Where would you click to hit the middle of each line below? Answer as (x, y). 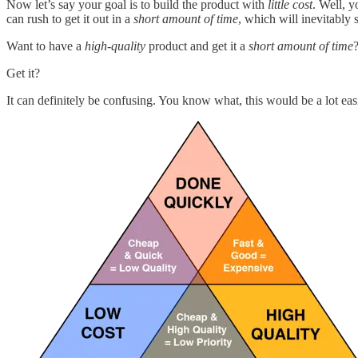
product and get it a (197, 46)
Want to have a (46, 46)
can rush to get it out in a (70, 19)
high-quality (115, 46)
